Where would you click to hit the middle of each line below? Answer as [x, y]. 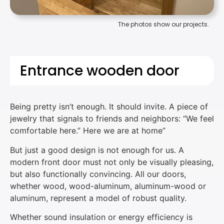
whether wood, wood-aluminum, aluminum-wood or [108, 186]
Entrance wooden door [100, 71]
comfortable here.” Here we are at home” [88, 131]
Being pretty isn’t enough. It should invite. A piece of [109, 107]
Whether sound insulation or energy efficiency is [101, 217]
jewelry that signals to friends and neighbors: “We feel [112, 119]
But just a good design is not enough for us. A [97, 150]
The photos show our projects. [163, 24]
